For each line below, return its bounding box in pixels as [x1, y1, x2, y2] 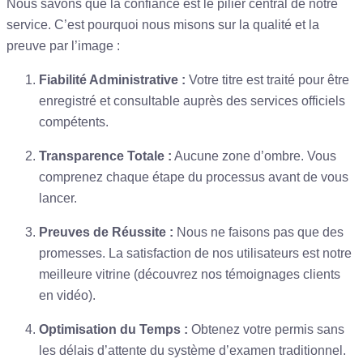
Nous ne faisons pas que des [173, 224, 344, 239]
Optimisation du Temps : [39, 322, 188, 336]
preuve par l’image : [6, 38, 120, 53]
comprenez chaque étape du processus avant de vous [39, 169, 348, 184]
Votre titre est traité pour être [186, 72, 349, 87]
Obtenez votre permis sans [188, 322, 344, 336]
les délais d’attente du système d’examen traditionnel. [39, 343, 346, 357]
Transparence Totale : [39, 148, 172, 163]
